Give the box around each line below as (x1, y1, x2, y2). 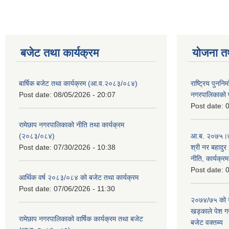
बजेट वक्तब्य (191, 218, 223, 226)
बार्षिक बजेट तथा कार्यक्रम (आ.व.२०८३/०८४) (19, 79, 138, 87)
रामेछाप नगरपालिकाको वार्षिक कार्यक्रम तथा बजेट (19, 214, 143, 223)
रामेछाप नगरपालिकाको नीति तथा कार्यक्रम (19, 120, 124, 129)
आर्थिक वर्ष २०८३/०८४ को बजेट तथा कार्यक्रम (19, 173, 139, 181)
